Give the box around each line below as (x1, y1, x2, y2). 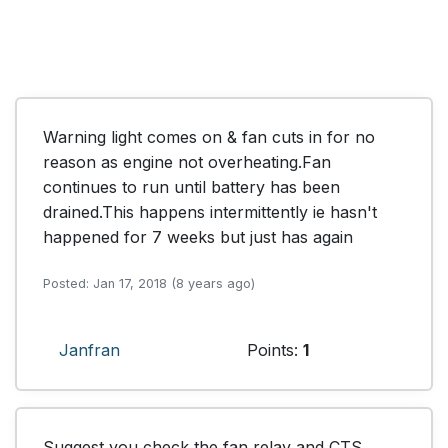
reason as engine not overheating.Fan (43, 151, 331, 172)
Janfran (59, 339, 120, 360)
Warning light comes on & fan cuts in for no (43, 126, 375, 147)
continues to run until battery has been (43, 176, 340, 197)
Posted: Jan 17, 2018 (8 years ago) (43, 275, 255, 291)
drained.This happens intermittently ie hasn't (43, 201, 377, 222)
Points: (247, 339, 303, 360)
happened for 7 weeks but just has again (43, 226, 353, 247)
